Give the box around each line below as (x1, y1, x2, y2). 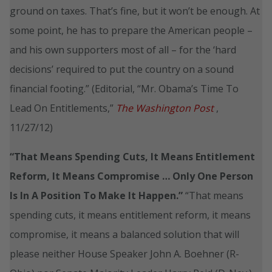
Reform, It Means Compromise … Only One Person (10, 169, 253, 183)
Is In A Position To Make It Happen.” (10, 188, 183, 202)
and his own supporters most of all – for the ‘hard (10, 42, 236, 56)
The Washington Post (116, 101, 214, 115)
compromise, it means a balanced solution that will (10, 227, 239, 241)
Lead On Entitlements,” (10, 101, 116, 115)
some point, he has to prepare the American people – (10, 23, 253, 37)
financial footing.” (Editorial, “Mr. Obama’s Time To (10, 81, 239, 95)
